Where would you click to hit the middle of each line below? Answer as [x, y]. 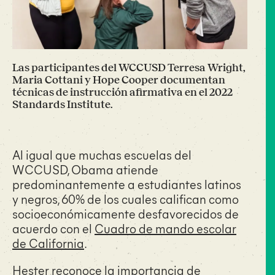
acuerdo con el [53, 228]
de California [48, 242]
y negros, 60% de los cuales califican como [126, 198]
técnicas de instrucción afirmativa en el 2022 [122, 92]
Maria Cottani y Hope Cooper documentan [119, 79]
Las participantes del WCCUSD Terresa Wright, [129, 67]
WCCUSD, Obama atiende [85, 169]
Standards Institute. [62, 104]
